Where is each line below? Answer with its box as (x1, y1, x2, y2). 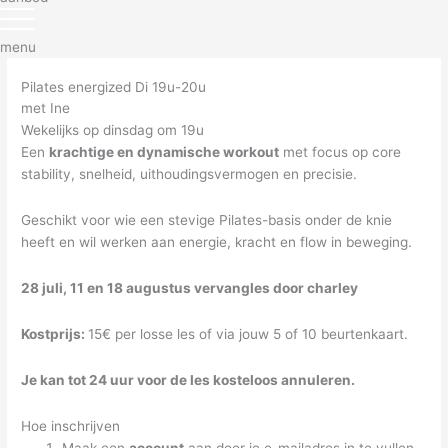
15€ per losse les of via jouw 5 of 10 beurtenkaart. (88, 326, 409, 343)
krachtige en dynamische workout (49, 144, 280, 161)
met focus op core (279, 144, 402, 161)
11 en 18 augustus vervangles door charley (70, 280, 359, 297)
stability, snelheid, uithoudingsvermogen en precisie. (21, 166, 358, 183)
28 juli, (21, 280, 71, 297)
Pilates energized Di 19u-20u (21, 79, 207, 96)
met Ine (21, 100, 71, 117)
